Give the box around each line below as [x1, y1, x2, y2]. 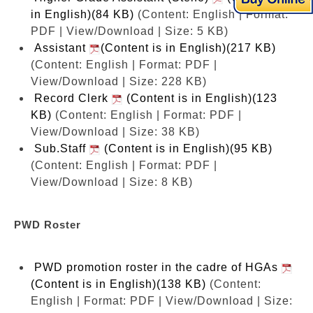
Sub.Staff [34, 142, 89, 154]
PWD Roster [14, 218, 81, 231]
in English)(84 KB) [31, 8, 134, 20]
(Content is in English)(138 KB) [31, 277, 206, 290]
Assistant [34, 41, 89, 54]
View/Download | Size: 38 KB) [31, 125, 200, 138]
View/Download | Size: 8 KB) [31, 175, 193, 188]
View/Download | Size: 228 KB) [31, 75, 207, 87]
